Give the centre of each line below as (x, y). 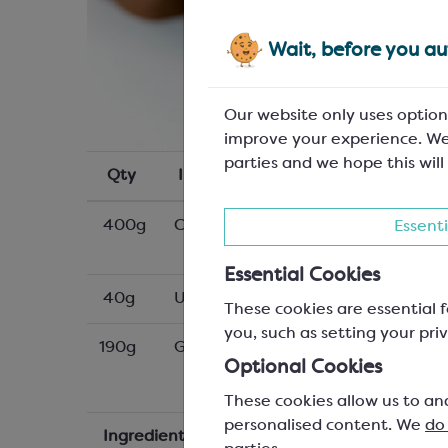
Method (392, 437)
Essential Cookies (302, 275)
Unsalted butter (236, 299)
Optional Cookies (303, 367)
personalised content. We (324, 425)
